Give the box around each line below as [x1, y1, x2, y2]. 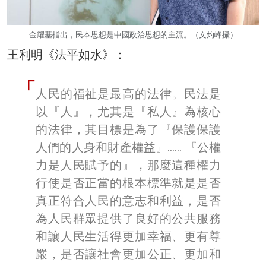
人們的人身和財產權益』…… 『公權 [36, 140, 221, 155]
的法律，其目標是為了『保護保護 [36, 122, 221, 137]
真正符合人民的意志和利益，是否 [36, 194, 221, 208]
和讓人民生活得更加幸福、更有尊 [36, 229, 221, 244]
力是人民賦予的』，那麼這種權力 [36, 158, 221, 173]
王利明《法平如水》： [7, 47, 126, 62]
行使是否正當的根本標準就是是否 [36, 176, 221, 191]
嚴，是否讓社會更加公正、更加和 [36, 247, 221, 262]
